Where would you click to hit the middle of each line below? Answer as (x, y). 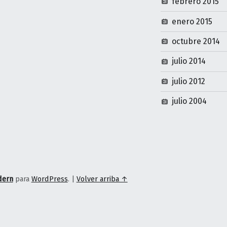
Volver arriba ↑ (102, 179)
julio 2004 (190, 101)
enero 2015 (192, 21)
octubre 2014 (196, 41)
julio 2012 (189, 81)
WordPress (49, 179)
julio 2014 (189, 61)
